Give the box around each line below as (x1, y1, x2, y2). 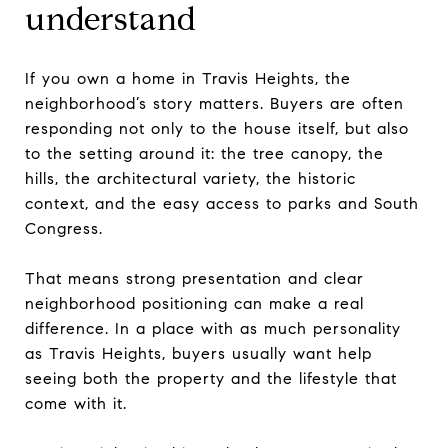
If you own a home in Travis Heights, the (25, 68, 351, 88)
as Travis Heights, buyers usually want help (25, 343, 372, 363)
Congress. (25, 218, 103, 238)
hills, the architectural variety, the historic (25, 168, 356, 188)
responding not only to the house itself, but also (25, 118, 409, 138)
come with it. (25, 393, 127, 413)
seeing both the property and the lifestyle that (25, 368, 397, 388)
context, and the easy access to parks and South (25, 193, 419, 213)
